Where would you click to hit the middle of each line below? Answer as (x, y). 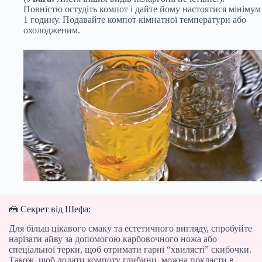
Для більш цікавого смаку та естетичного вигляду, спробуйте (130, 228)
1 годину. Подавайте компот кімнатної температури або (135, 19)
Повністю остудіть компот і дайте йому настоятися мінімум (142, 9)
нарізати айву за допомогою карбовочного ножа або (113, 239)
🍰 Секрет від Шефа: (50, 209)
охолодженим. (52, 30)
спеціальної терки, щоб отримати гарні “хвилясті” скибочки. (130, 249)
